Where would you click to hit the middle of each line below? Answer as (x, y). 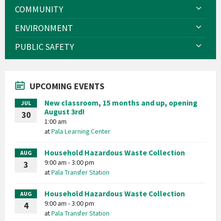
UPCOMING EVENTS (67, 86)
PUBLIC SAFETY (44, 47)
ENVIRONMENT (44, 28)
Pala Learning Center (81, 131)
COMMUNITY (39, 9)
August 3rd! (65, 112)
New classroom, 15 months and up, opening (121, 103)
